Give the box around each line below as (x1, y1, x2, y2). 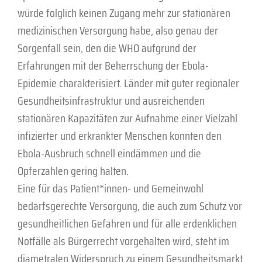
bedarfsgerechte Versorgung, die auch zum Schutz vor (18, 196, 242, 215)
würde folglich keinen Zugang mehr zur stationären (18, 3, 230, 22)
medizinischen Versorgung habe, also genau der (18, 20, 218, 40)
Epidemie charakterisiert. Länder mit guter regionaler (18, 73, 239, 92)
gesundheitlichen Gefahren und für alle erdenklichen (18, 213, 237, 233)
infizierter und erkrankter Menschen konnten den (18, 126, 222, 145)
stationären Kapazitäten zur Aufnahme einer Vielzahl (18, 108, 237, 127)
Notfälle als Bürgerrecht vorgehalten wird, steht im (18, 231, 229, 250)
